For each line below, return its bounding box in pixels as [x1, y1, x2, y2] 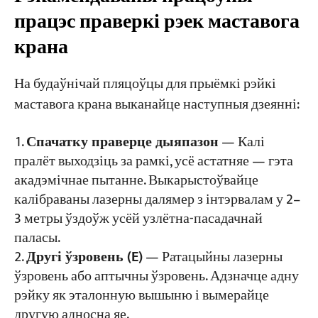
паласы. [13, 226, 60, 250]
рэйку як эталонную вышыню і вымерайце [13, 283, 269, 307]
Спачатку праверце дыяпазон [26, 130, 219, 154]
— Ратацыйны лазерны [142, 245, 283, 269]
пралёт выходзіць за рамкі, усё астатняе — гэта [13, 149, 293, 173]
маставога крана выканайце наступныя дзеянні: [13, 92, 300, 116]
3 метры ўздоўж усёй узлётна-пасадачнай [13, 207, 263, 231]
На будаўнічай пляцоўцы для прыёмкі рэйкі [13, 72, 276, 96]
